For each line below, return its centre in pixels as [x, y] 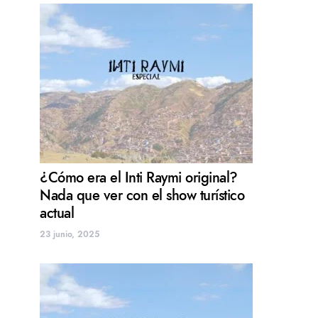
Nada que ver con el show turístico [142, 196]
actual [57, 213]
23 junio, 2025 [70, 235]
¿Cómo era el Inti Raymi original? [139, 178]
